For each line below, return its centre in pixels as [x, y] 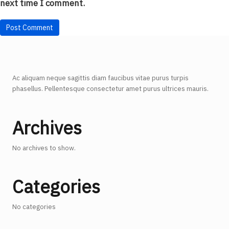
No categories [34, 207]
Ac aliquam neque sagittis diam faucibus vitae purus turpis [100, 78]
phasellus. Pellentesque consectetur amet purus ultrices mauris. [110, 88]
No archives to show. [44, 148]
